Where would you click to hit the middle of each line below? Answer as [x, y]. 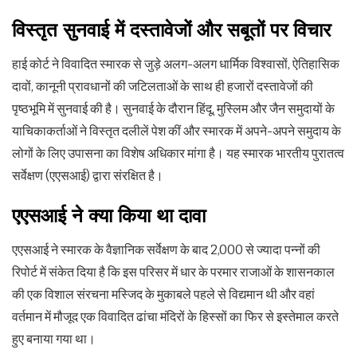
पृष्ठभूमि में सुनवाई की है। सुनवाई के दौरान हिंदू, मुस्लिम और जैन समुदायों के [173, 109]
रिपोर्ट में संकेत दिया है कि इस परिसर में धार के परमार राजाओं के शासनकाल [173, 272]
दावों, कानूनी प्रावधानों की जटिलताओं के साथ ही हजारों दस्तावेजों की [163, 86]
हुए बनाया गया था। [54, 339]
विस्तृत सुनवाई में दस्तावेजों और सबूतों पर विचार [171, 30]
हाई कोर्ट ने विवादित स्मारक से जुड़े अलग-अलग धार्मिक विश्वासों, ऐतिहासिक [176, 64]
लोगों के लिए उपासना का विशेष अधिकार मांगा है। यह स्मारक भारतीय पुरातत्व [178, 153]
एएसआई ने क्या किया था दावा [109, 216]
